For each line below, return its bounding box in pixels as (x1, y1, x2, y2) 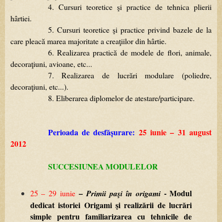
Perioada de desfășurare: (48, 126, 135, 138)
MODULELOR (105, 161, 158, 172)
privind (147, 24, 170, 35)
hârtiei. (10, 13, 32, 24)
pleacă (25, 36, 45, 47)
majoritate (68, 36, 99, 47)
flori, (167, 47, 182, 58)
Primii (86, 188, 107, 199)
